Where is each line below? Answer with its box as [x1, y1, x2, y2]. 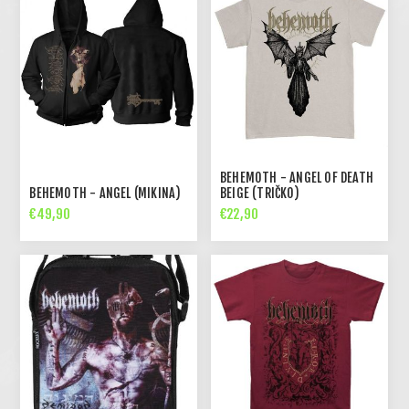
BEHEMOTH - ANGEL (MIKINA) [29, 184, 182, 201]
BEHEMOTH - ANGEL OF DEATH [220, 169, 374, 185]
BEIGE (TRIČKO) [220, 184, 299, 201]
